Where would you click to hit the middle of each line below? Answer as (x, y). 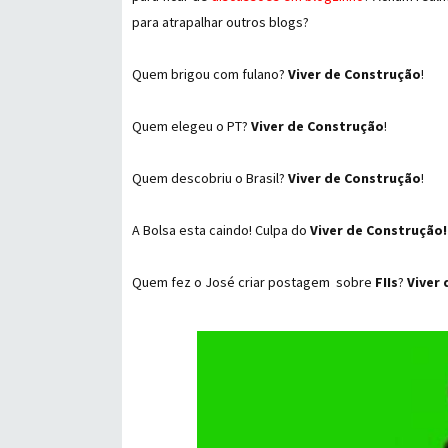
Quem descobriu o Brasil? (210, 178)
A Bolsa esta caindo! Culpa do (221, 230)
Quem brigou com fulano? (210, 74)
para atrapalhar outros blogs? (220, 22)
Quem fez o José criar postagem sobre (253, 282)
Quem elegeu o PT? (191, 126)
